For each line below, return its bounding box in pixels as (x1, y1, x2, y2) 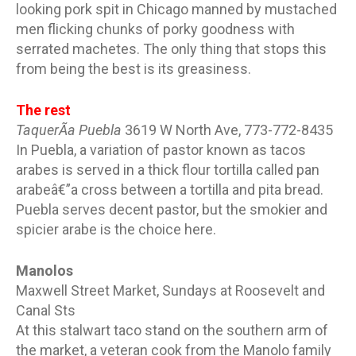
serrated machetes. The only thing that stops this (16, 40, 327, 57)
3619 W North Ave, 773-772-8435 (125, 121, 333, 138)
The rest (16, 101, 71, 118)
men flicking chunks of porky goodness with (16, 20, 295, 37)
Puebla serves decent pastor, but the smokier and (16, 200, 327, 218)
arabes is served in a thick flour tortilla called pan (16, 161, 319, 178)
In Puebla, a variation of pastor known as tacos (16, 141, 306, 158)
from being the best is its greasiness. (16, 60, 251, 77)
